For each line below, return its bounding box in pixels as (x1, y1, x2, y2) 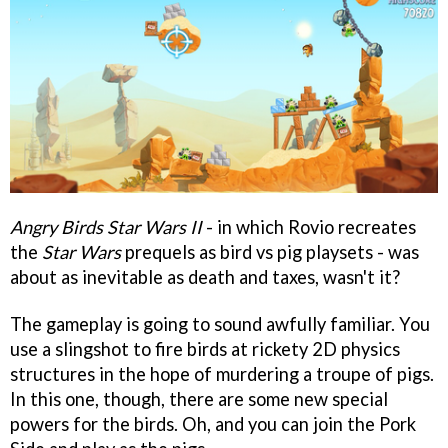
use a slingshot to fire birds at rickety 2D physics (10, 337, 400, 360)
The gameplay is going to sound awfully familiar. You (10, 312, 430, 335)
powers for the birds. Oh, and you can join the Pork (10, 412, 416, 435)
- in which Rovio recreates (202, 216, 416, 238)
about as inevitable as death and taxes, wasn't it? (10, 266, 400, 288)
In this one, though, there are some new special (10, 387, 388, 410)
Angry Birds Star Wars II (10, 216, 202, 238)
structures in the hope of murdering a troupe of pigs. (10, 362, 434, 385)
